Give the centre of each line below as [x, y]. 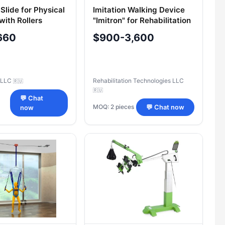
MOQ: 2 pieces [114, 107]
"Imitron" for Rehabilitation [142, 21]
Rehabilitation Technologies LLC [138, 80]
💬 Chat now [165, 107]
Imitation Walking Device [139, 10]
